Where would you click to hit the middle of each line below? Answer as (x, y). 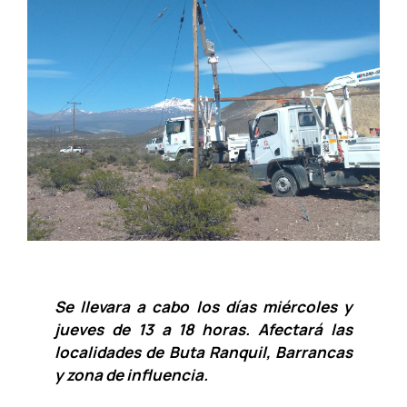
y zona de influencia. (131, 375)
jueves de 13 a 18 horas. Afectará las (203, 330)
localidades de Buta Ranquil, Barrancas (203, 352)
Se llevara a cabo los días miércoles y (203, 307)
